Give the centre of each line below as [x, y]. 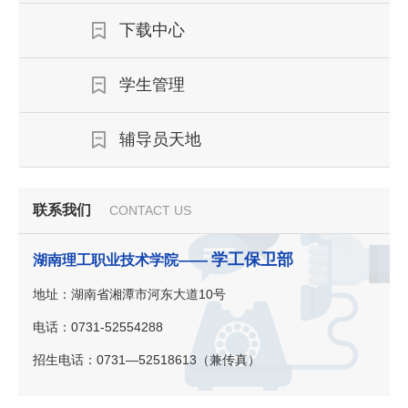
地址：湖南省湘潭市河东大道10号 [129, 295]
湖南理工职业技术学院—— [122, 260]
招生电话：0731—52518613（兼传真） [147, 360]
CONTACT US [150, 211]
